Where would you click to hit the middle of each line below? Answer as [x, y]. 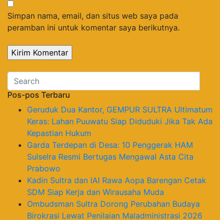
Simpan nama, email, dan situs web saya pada [93, 15]
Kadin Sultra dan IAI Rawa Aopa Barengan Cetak [117, 180]
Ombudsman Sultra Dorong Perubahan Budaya [113, 204]
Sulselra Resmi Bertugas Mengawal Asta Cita [110, 156]
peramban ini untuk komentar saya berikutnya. [94, 27]
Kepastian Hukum [59, 133]
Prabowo [44, 168]
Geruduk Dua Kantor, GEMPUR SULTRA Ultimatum [120, 109]
